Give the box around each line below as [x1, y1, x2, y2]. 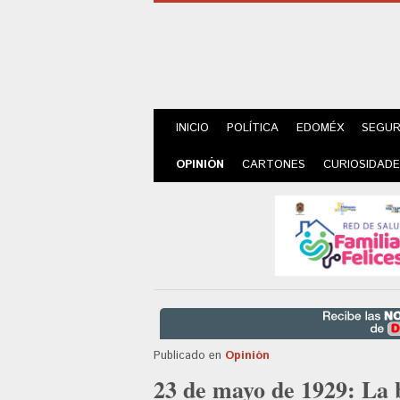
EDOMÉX [296, 120, 344, 137]
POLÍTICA [227, 120, 279, 137]
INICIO [176, 120, 209, 137]
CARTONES [242, 156, 305, 173]
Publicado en [154, 346, 221, 364]
